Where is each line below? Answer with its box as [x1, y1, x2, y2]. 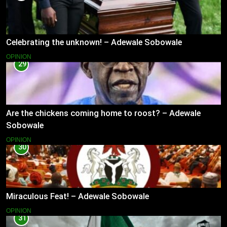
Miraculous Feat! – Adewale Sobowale [6, 191, 149, 201]
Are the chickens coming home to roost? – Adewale [6, 108, 201, 118]
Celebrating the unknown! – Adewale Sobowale [6, 37, 182, 48]
